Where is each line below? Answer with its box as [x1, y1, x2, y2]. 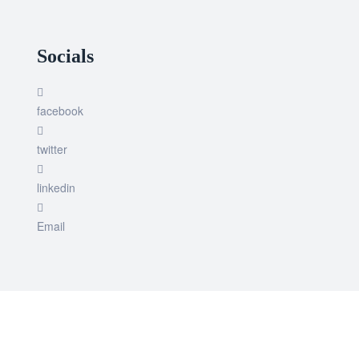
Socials [37, 45, 94, 67]
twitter [37, 140, 67, 157]
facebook [37, 102, 83, 119]
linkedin [37, 179, 75, 196]
